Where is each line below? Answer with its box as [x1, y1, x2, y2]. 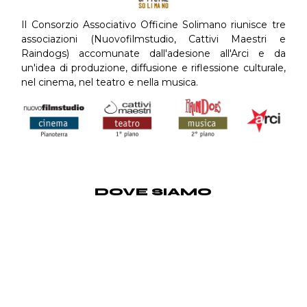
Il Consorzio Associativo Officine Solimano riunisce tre [21, 18, 286, 31]
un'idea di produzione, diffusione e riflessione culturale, [21, 61, 286, 74]
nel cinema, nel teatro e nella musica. [21, 75, 199, 88]
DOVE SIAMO [95, 184, 212, 198]
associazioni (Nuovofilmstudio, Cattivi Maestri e [21, 32, 286, 45]
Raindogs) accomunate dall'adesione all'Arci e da [21, 47, 286, 60]
